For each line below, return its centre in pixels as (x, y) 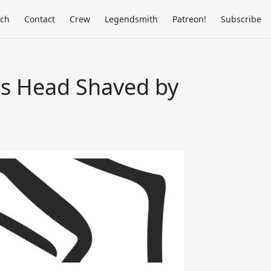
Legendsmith (131, 19)
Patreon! (189, 19)
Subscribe (241, 19)
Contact (40, 19)
